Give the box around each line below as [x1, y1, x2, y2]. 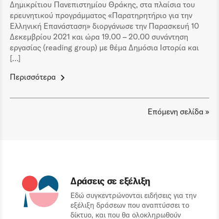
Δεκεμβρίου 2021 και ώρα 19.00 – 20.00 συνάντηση [10, 31, 188, 42]
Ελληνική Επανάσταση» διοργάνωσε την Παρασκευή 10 [10, 21, 199, 31]
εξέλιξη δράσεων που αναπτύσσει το [70, 200, 189, 210]
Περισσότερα [10, 71, 56, 82]
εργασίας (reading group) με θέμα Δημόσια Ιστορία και [10, 42, 199, 52]
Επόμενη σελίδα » [148, 106, 209, 116]
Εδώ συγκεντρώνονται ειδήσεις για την [70, 191, 197, 200]
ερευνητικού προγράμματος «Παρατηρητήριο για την [10, 10, 192, 20]
